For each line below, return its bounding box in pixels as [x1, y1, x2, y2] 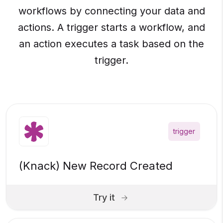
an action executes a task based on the [19, 38, 204, 50]
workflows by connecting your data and [18, 5, 205, 17]
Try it [93, 192, 115, 203]
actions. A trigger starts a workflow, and [18, 21, 205, 34]
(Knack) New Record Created [19, 159, 173, 173]
